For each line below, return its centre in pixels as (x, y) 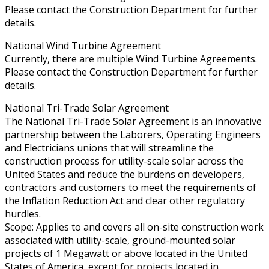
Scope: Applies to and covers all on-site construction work (134, 227)
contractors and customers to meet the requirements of (131, 187)
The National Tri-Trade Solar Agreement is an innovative (133, 121)
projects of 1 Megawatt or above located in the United (126, 253)
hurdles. (23, 213)
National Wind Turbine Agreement (83, 45)
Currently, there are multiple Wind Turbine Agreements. (131, 59)
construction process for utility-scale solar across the (124, 161)
